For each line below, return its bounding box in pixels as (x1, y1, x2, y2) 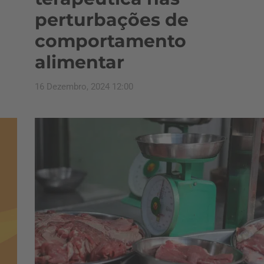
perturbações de (35, 9, 189, 31)
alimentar (35, 51, 124, 73)
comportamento (35, 30, 186, 52)
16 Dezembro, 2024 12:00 (35, 81, 133, 92)
